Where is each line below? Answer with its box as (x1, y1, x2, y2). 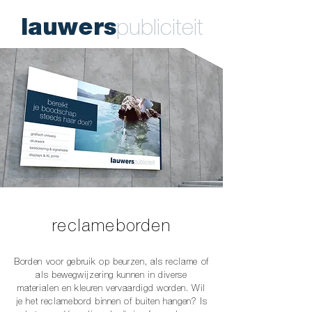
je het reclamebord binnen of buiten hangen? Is (15, 298, 208, 307)
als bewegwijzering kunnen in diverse (36, 272, 187, 281)
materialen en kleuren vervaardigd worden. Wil (17, 285, 206, 294)
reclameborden (52, 219, 171, 236)
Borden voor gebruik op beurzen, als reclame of (14, 258, 209, 267)
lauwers (21, 18, 116, 41)
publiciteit (116, 18, 203, 41)
